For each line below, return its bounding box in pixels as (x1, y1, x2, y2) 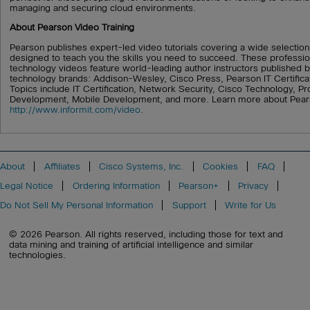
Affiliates (44, 161, 80, 172)
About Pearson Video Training (10, 22, 135, 33)
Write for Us (225, 200, 277, 211)
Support (172, 200, 206, 211)
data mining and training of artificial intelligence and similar (9, 239, 254, 250)
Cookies (202, 161, 238, 172)
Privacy (237, 181, 268, 192)
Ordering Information (72, 181, 160, 192)
